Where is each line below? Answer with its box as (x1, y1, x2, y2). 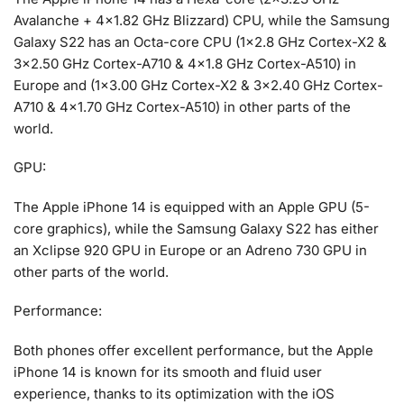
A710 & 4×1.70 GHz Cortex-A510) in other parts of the (14, 98, 351, 116)
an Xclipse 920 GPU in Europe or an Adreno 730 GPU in (14, 241, 367, 259)
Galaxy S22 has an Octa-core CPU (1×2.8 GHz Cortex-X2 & (14, 33, 387, 51)
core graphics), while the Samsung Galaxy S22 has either (14, 219, 379, 237)
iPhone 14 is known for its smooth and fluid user (14, 363, 322, 381)
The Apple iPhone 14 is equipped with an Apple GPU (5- (14, 197, 370, 216)
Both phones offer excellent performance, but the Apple (14, 341, 373, 359)
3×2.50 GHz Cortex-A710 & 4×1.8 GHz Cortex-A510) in (14, 55, 356, 73)
